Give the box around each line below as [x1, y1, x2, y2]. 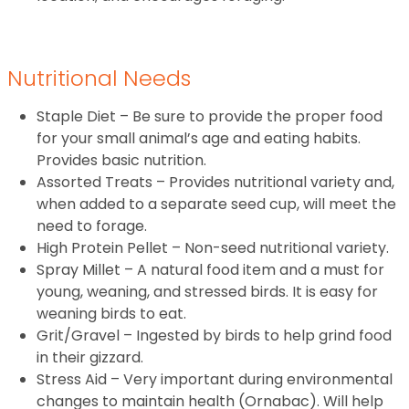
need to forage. [37, 215, 147, 237]
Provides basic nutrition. [37, 150, 206, 172]
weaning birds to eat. [37, 303, 186, 325]
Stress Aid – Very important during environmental [37, 369, 393, 391]
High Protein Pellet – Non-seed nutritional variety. [37, 237, 389, 259]
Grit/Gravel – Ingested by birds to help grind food [37, 325, 392, 347]
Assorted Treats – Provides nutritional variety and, [37, 172, 394, 194]
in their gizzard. [37, 347, 143, 369]
